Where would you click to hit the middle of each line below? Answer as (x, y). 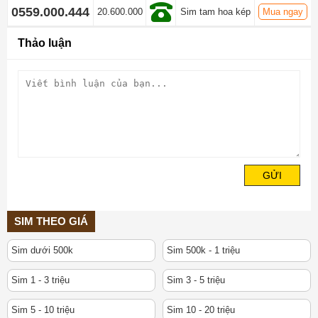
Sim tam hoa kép (215, 12)
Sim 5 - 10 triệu (43, 310)
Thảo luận (45, 43)
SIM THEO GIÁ (51, 221)
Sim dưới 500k (42, 250)
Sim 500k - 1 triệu (203, 250)
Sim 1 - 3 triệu (40, 280)
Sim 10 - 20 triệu (201, 310)
